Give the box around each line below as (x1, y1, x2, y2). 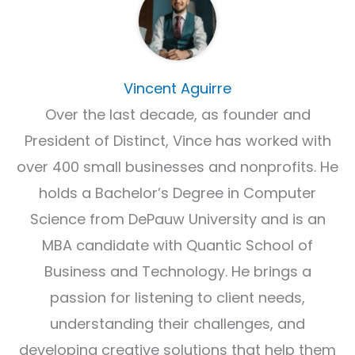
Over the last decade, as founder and (44, 105, 311, 124)
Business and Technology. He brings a (44, 261, 311, 281)
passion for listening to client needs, (50, 288, 305, 307)
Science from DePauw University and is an (29, 209, 326, 229)
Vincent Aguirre (124, 78, 231, 98)
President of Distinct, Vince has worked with (24, 131, 331, 151)
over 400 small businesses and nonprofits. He (17, 157, 338, 177)
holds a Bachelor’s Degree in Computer (39, 183, 316, 203)
